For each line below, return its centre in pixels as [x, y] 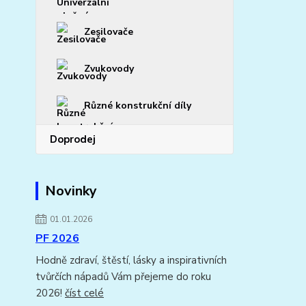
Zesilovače [109, 32]
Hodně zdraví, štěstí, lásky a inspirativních [131, 260]
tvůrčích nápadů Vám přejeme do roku [123, 277]
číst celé [84, 293]
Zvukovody [109, 69]
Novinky [71, 191]
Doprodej [73, 139]
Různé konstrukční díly [138, 106]
